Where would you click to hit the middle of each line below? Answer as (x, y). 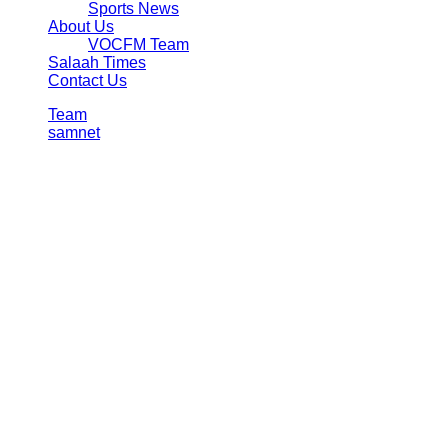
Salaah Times (97, 63)
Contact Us (87, 81)
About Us (81, 27)
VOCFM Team (138, 45)
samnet (74, 133)
